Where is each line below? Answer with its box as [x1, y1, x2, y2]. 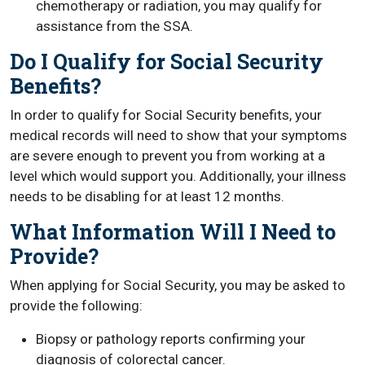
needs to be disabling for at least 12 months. [10, 187, 284, 204]
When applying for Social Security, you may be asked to [10, 276, 345, 293]
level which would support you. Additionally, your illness [10, 167, 346, 184]
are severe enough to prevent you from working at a [10, 147, 325, 164]
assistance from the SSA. [36, 17, 193, 34]
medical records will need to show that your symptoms [10, 126, 347, 143]
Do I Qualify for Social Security [10, 47, 323, 75]
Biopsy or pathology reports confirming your [36, 330, 306, 347]
